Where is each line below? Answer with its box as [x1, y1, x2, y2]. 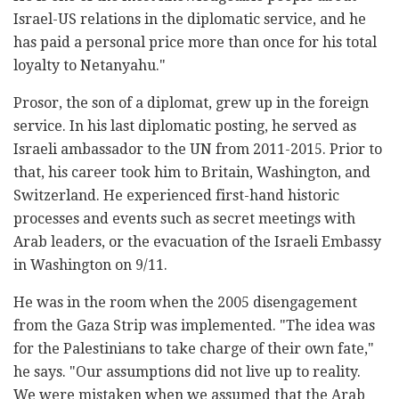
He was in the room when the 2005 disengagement [13, 294, 357, 312]
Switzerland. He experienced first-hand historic [13, 187, 339, 205]
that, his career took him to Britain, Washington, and [13, 164, 370, 182]
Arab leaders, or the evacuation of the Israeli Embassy [13, 233, 381, 251]
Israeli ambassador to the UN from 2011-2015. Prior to [13, 141, 382, 159]
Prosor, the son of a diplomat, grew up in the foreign [13, 94, 369, 112]
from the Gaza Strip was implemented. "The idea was [13, 317, 375, 335]
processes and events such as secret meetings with [13, 210, 355, 228]
